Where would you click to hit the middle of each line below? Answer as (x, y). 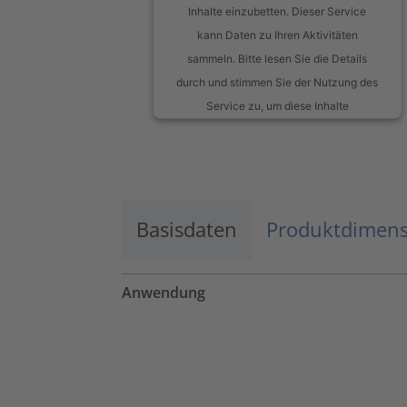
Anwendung (164, 293)
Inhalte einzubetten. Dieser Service (278, 11)
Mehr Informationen (272, 176)
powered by (230, 253)
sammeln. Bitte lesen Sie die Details (278, 58)
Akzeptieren (272, 223)
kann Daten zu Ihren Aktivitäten (277, 35)
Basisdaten (187, 229)
